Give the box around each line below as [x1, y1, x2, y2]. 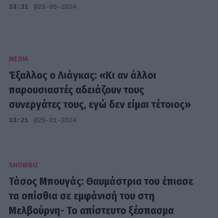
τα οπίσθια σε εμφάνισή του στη [9, 189, 155, 203]
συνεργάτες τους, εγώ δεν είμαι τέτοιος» [9, 98, 191, 111]
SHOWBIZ [9, 161, 39, 170]
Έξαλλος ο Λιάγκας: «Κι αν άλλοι [9, 69, 157, 82]
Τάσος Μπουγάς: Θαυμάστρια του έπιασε [9, 175, 194, 188]
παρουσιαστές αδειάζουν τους [9, 83, 145, 97]
